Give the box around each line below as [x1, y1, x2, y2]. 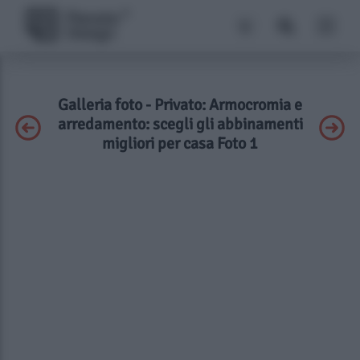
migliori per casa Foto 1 [102, 133, 258, 153]
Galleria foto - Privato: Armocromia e [58, 95, 302, 115]
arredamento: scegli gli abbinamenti [57, 114, 303, 134]
